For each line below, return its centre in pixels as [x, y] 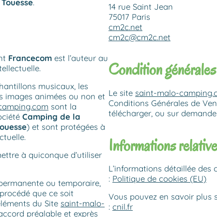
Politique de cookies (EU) [159, 179]
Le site [122, 93]
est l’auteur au [80, 58]
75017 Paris [129, 17]
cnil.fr [123, 207]
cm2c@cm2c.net [139, 37]
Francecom [30, 58]
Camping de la [51, 116]
